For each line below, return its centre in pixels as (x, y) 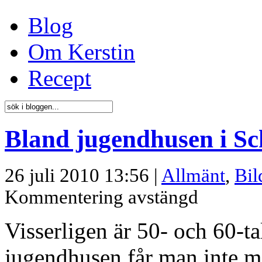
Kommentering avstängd (101, 197)
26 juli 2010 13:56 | (83, 176)
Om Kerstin (82, 52)
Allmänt (193, 176)
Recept (60, 78)
